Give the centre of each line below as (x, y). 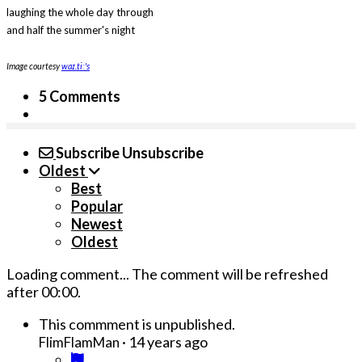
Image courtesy (34, 65)
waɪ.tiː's (76, 65)
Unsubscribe (163, 152)
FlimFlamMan (79, 342)
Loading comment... (69, 274)
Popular (97, 206)
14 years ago (168, 341)
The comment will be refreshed (230, 274)
